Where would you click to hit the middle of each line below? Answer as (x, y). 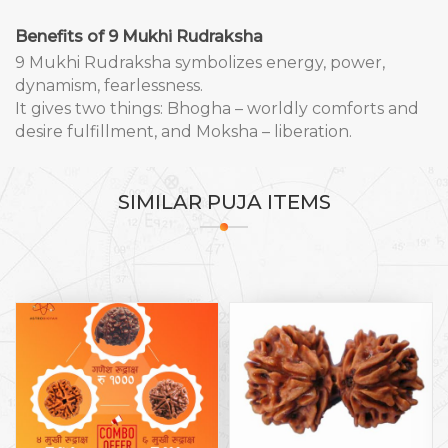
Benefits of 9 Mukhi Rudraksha (139, 36)
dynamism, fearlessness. (109, 85)
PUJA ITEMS (268, 202)
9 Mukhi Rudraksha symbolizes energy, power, (200, 62)
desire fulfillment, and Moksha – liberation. (183, 131)
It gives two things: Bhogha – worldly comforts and (217, 108)
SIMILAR (162, 202)
